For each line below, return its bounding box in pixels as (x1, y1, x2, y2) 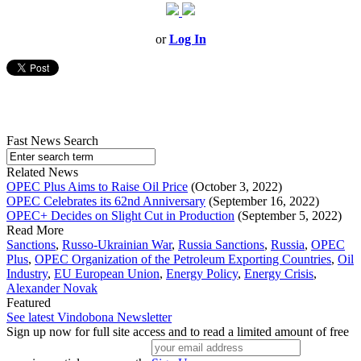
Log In (168, 32, 206, 47)
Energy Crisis (244, 267, 313, 281)
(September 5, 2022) (234, 209, 342, 223)
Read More (6, 223, 64, 238)
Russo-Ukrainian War (62, 238, 172, 252)
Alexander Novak (6, 281, 98, 296)
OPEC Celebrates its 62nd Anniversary (6, 194, 205, 209)
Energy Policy (166, 267, 238, 281)
